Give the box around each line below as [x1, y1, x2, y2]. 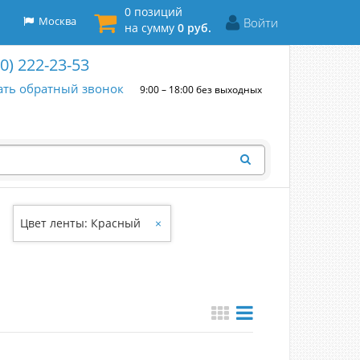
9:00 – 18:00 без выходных [140, 83, 263, 96]
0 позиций [125, 4, 182, 19]
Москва [34, 14, 76, 28]
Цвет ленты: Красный [20, 215, 141, 231]
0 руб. [178, 20, 211, 35]
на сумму [125, 20, 178, 35]
